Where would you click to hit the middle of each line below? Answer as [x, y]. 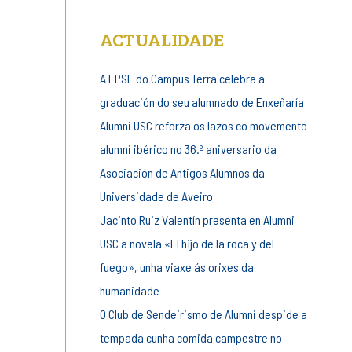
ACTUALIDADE [161, 40]
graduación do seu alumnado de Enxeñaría [202, 102]
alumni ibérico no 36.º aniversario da [188, 149]
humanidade [129, 291]
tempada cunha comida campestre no [191, 338]
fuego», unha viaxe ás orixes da [176, 267]
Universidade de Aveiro [156, 196]
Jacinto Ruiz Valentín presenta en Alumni [197, 220]
